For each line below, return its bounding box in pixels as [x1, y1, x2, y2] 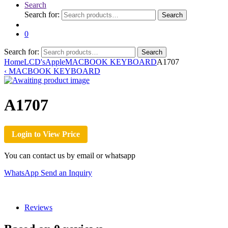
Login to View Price [12, 129, 80, 138]
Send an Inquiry [41, 168, 92, 177]
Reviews [24, 203, 52, 212]
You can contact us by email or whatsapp [4, 151, 135, 160]
